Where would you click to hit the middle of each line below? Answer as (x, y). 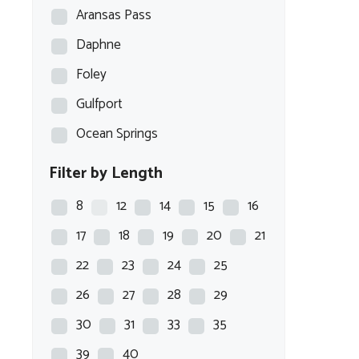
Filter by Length (106, 173)
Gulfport (99, 104)
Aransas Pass (114, 15)
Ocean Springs (117, 134)
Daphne (99, 45)
